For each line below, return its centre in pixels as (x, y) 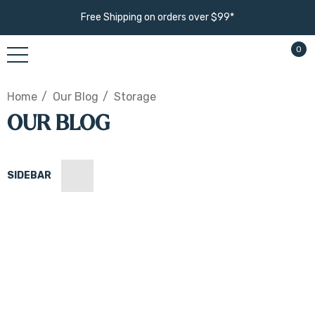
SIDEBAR (29, 175)
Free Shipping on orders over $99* (157, 17)
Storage (135, 97)
